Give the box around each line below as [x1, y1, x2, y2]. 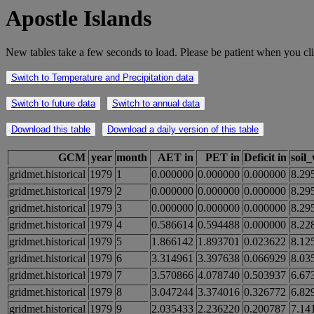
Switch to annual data [112, 98, 200, 109]
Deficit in [244, 151, 287, 164]
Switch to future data [11, 98, 95, 109]
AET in [158, 151, 193, 164]
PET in [205, 151, 240, 164]
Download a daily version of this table [107, 124, 259, 135]
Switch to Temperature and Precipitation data [11, 72, 193, 83]
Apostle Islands [6, 6, 151, 31]
